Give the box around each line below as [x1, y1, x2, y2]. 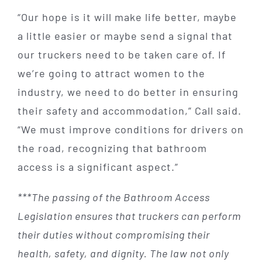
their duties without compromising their [17, 227, 210, 241]
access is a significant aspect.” [17, 160, 178, 173]
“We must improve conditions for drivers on [17, 122, 244, 136]
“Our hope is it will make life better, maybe [17, 10, 237, 23]
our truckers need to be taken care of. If [17, 47, 226, 61]
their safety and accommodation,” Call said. [17, 104, 242, 117]
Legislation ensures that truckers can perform [17, 209, 241, 222]
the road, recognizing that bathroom [17, 141, 207, 154]
